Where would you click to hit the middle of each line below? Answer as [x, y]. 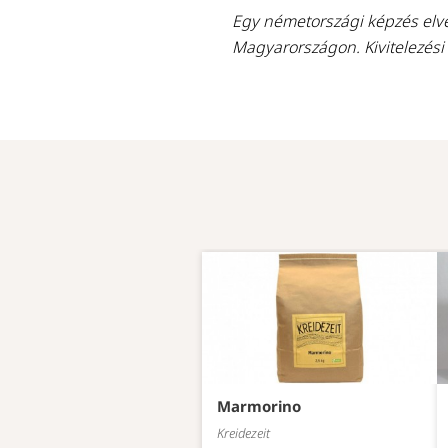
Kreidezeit [243, 433]
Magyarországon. [296, 47]
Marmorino [259, 406]
